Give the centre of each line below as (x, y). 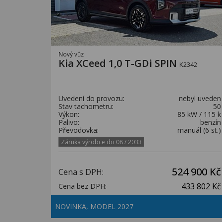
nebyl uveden (200, 98)
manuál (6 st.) (199, 130)
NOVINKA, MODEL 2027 (95, 206)
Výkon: (69, 114)
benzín (211, 122)
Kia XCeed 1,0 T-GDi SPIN (119, 63)
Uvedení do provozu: (91, 98)
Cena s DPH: (81, 172)
